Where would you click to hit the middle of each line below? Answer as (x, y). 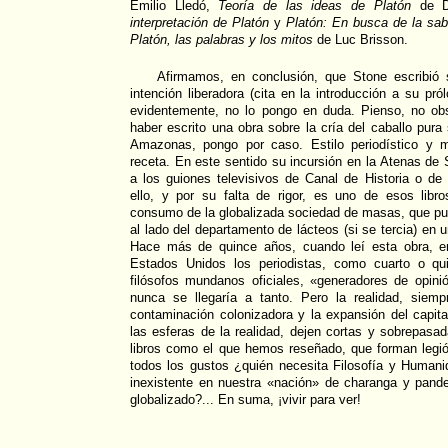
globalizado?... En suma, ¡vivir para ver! (245, 399)
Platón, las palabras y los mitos (221, 39)
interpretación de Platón (199, 22)
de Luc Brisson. (360, 39)
